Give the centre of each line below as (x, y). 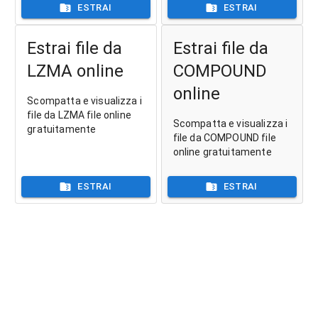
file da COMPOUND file (224, 137)
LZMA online (76, 71)
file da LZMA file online (79, 115)
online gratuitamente (222, 152)
